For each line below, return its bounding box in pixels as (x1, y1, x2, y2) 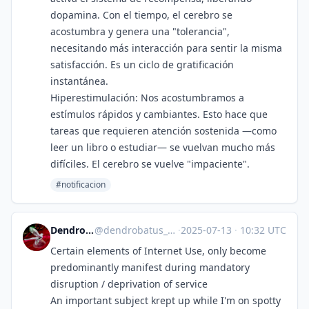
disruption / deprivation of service (50, 277, 208, 290)
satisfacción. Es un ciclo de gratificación (50, 58, 234, 71)
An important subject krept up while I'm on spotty (50, 294, 281, 307)
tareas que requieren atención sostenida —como (50, 124, 277, 137)
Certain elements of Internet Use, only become (50, 244, 266, 257)
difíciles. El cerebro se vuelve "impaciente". (50, 157, 250, 170)
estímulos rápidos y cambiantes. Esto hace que (50, 108, 268, 121)
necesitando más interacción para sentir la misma (50, 41, 282, 54)
